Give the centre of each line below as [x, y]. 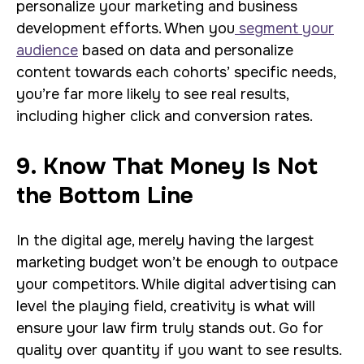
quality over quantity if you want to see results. [179, 350]
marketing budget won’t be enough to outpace [177, 262]
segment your [284, 28]
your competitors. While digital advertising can [176, 284]
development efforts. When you [126, 28]
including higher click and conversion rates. [165, 116]
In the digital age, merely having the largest [165, 240]
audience [47, 50]
